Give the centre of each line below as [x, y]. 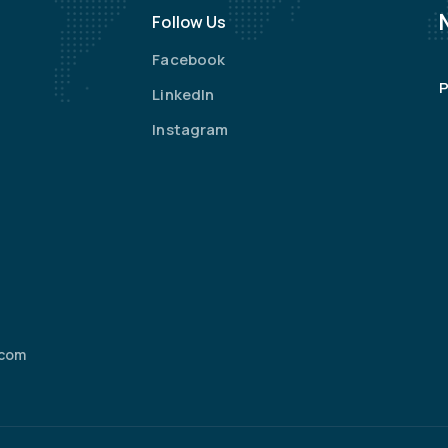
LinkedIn [183, 94]
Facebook [189, 59]
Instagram [190, 129]
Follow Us [189, 22]
